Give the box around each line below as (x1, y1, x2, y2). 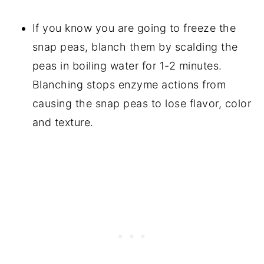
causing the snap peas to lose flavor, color (32, 97, 252, 110)
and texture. (32, 115, 97, 128)
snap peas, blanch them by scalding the (32, 40, 238, 53)
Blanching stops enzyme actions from (32, 78, 226, 91)
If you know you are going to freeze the (32, 21, 236, 34)
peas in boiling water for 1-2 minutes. (32, 59, 222, 72)
